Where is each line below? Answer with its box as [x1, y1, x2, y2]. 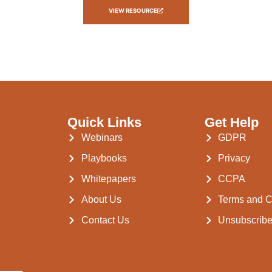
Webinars [81, 132, 123, 143]
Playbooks [81, 152, 127, 163]
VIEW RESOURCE [109, 7, 158, 14]
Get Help [204, 114, 259, 130]
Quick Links [67, 114, 142, 130]
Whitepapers [81, 173, 136, 184]
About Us [81, 194, 121, 205]
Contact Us [81, 214, 129, 225]
